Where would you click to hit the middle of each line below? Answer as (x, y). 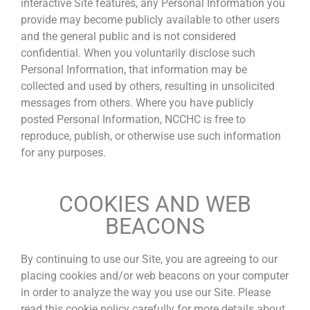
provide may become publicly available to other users (150, 19)
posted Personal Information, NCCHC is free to (133, 119)
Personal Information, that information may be (134, 69)
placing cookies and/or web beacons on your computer (155, 276)
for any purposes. (63, 152)
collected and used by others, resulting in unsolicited (148, 86)
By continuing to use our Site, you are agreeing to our (149, 259)
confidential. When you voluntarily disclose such (138, 53)
